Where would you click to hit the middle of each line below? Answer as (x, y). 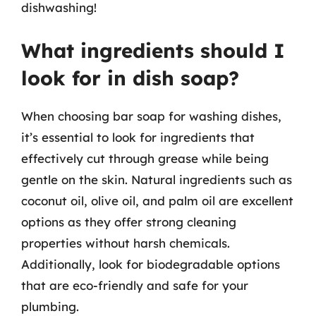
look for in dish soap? (130, 78)
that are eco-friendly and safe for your (135, 285)
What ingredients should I (153, 50)
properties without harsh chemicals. (126, 243)
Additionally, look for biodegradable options (151, 264)
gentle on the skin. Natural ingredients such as (157, 179)
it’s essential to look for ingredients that (138, 137)
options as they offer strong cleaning (129, 221)
